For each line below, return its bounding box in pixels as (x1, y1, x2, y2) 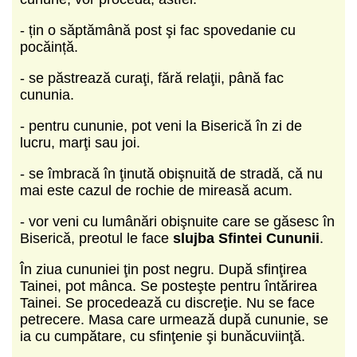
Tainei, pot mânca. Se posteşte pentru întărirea (20, 277, 317, 294)
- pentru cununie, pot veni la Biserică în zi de (20, 117, 302, 134)
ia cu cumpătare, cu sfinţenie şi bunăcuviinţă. (20, 328, 305, 344)
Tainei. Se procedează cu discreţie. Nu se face (20, 294, 315, 311)
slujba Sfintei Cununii (173, 229, 320, 246)
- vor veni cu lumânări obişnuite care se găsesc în (20, 213, 335, 229)
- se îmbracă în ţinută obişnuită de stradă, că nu (20, 165, 323, 182)
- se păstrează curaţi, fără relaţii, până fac (20, 69, 284, 86)
